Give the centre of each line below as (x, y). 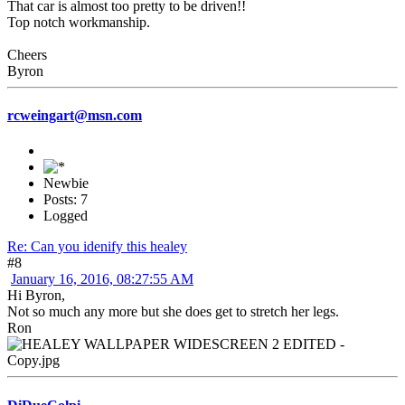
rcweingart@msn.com (75, 116)
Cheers (27, 54)
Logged (66, 216)
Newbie (66, 184)
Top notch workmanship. (79, 22)
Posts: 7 (66, 200)
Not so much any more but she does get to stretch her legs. (173, 312)
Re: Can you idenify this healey (97, 247)
